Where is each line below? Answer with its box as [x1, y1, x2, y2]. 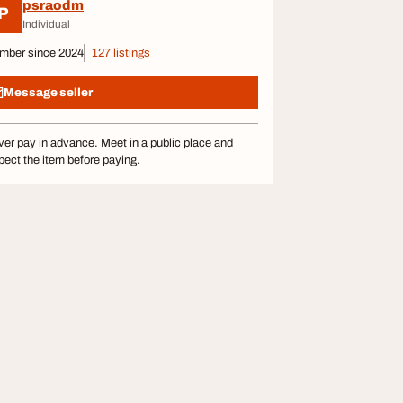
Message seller [4, 85, 93, 99]
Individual [22, 17, 70, 31]
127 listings [92, 47, 150, 59]
